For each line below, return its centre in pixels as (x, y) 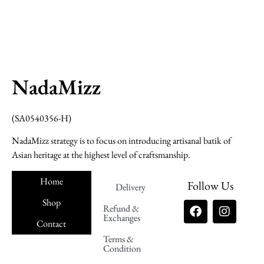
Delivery (131, 187)
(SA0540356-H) (42, 118)
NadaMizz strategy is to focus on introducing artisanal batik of (121, 141)
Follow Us (210, 185)
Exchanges (121, 217)
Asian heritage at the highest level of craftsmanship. (101, 155)
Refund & (121, 208)
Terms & (118, 239)
